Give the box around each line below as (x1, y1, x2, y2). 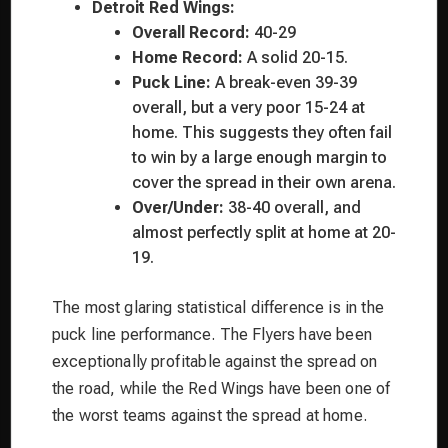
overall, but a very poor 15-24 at (132, 97, 365, 117)
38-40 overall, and (224, 197, 361, 217)
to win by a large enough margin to (132, 147, 387, 167)
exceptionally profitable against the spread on (52, 351, 378, 371)
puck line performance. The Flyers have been (52, 324, 372, 344)
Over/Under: (132, 197, 224, 217)
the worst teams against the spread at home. (52, 405, 367, 425)
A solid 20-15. (243, 47, 348, 67)
